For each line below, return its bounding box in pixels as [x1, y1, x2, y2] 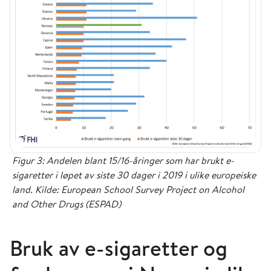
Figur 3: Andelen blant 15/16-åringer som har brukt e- [12, 153, 234, 167]
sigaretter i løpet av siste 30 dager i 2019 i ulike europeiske [12, 168, 256, 181]
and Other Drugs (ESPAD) [12, 197, 121, 211]
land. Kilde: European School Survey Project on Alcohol [12, 182, 244, 196]
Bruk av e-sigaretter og [10, 232, 227, 263]
